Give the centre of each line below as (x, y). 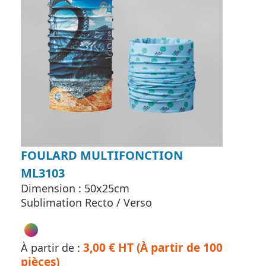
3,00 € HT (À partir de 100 (153, 248)
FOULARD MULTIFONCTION (102, 156)
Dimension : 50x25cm (75, 189)
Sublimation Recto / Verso (86, 203)
